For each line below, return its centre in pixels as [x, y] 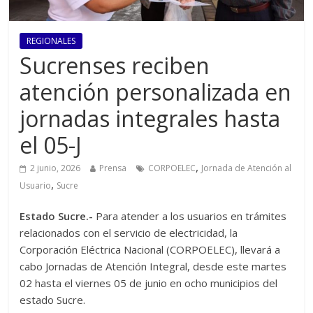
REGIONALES [51, 41]
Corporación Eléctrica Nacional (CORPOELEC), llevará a [150, 250]
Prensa [113, 168]
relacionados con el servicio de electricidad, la [129, 233]
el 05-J [51, 145]
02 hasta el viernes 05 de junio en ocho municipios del [149, 283]
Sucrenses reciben [115, 66]
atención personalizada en [156, 92]
